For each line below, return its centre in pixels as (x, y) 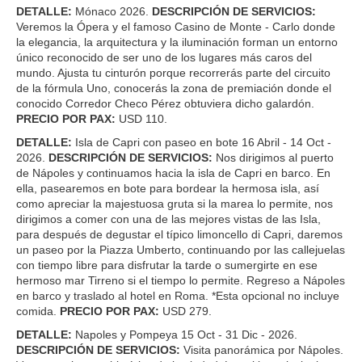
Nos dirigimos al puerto (273, 157)
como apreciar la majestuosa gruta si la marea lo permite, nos (175, 203)
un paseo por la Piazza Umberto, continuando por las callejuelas (181, 249)
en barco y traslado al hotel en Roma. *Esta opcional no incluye (178, 295)
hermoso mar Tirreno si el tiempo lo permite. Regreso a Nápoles (181, 280)
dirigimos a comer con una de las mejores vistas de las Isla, (168, 219)
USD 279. (185, 311)
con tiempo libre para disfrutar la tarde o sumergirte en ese (167, 265)
